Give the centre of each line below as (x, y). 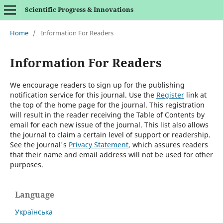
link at (195, 95)
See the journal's (39, 144)
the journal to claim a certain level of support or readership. (110, 134)
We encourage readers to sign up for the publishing (97, 85)
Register (170, 95)
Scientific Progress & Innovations (79, 9)
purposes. (26, 164)
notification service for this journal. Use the (83, 95)
